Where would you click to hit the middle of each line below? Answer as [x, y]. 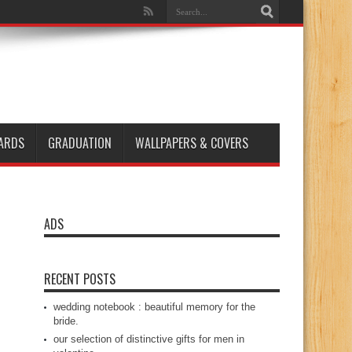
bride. [66, 321]
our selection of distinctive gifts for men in [149, 339]
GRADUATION [80, 143]
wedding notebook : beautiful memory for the [154, 307]
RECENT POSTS [80, 279]
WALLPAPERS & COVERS [192, 143]
